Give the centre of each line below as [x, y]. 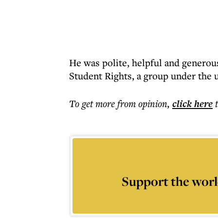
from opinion [142, 103]
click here [192, 104]
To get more [93, 103]
